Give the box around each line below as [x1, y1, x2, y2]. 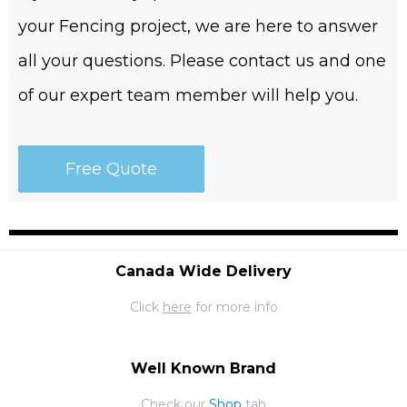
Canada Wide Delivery [115, 263, 292, 281]
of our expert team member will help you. [18, 85, 358, 106]
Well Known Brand [131, 360, 276, 378]
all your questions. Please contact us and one [18, 51, 386, 72]
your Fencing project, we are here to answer [18, 16, 378, 37]
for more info [191, 299, 278, 316]
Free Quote [65, 159, 157, 180]
